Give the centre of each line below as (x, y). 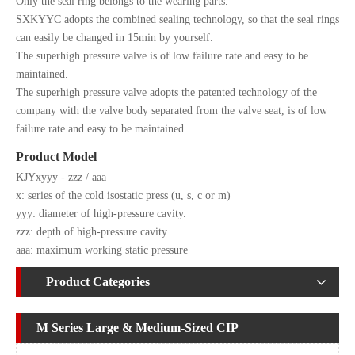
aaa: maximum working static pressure (102, 250)
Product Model (56, 157)
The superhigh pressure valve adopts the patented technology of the (166, 93)
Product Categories (98, 282)
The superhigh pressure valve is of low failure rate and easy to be (162, 56)
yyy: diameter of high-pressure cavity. (103, 214)
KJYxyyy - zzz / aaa (61, 177)
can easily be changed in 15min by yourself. (116, 38)
